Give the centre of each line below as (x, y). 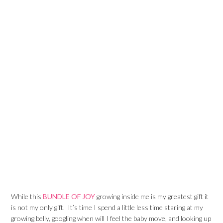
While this (27, 196)
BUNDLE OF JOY (69, 196)
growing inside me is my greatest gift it (152, 196)
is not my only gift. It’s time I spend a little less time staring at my (107, 207)
